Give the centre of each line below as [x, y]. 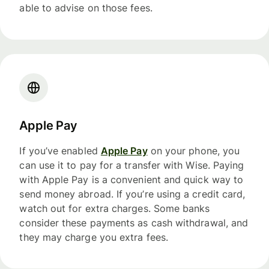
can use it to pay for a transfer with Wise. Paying [132, 165]
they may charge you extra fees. [94, 237]
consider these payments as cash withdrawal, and [134, 223]
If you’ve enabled [60, 151]
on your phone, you [194, 151]
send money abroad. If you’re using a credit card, [132, 194]
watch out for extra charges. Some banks [115, 209]
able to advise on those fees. [86, 8]
